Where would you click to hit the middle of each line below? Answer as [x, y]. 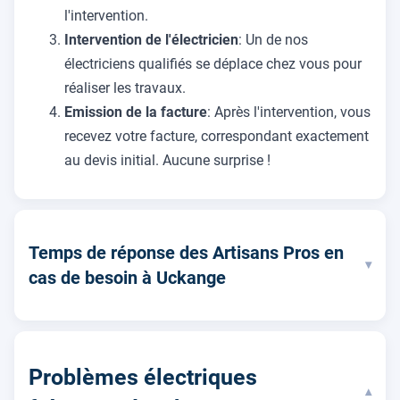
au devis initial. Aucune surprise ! [167, 160]
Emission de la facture [136, 112]
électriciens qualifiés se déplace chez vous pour [213, 63]
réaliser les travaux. [125, 87]
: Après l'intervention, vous [289, 112]
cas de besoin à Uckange [127, 277]
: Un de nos [273, 39]
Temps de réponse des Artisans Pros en [186, 252]
